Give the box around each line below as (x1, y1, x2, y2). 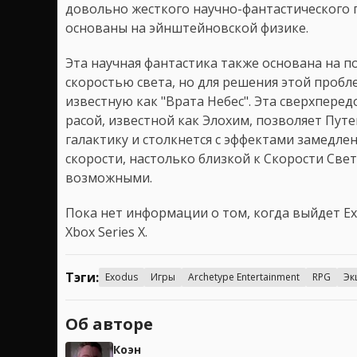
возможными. (65, 168, 152, 186)
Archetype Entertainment (188, 269, 300, 284)
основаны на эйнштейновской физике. (65, 18, 308, 37)
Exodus (105, 269, 138, 284)
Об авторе (65, 312, 153, 335)
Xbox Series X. (65, 222, 147, 241)
